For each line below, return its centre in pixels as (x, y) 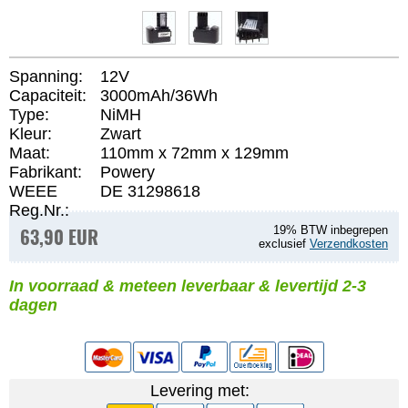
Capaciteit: (48, 96)
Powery (127, 172)
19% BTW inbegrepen (331, 230)
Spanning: (46, 76)
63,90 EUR (59, 237)
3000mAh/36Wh (159, 96)
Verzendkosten (349, 244)
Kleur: (31, 134)
